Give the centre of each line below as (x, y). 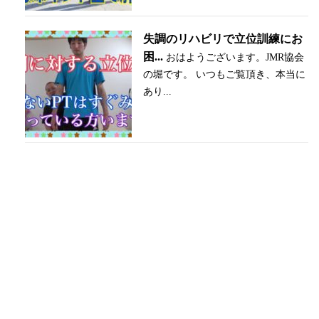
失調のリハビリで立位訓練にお (223, 38)
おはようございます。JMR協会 (235, 57)
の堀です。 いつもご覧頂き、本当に (224, 74)
